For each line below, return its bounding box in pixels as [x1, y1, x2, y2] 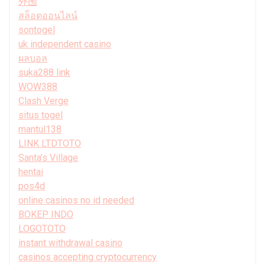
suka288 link [18, 66, 70, 78]
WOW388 [18, 80, 57, 92]
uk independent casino [18, 38, 111, 50]
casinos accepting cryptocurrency [18, 251, 157, 263]
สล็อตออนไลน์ [18, 9, 77, 21]
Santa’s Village [18, 151, 78, 163]
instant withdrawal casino [18, 237, 122, 248]
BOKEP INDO [18, 208, 73, 220]
